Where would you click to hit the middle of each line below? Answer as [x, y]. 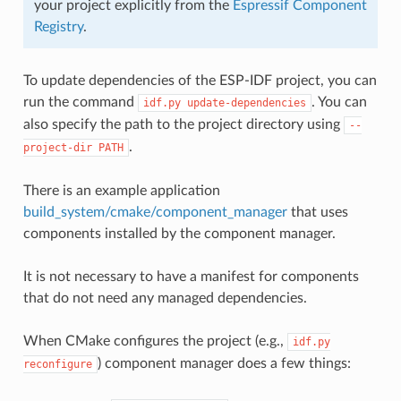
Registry [58, 26]
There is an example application [121, 190]
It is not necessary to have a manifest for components [191, 276]
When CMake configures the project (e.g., [155, 341]
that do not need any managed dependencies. [165, 298]
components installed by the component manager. [179, 233]
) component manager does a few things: [224, 363]
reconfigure [57, 364]
